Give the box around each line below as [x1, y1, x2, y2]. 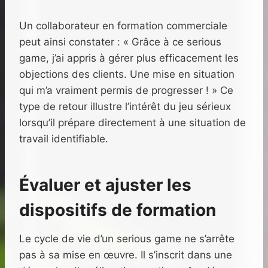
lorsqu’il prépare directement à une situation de [19, 117, 246, 129]
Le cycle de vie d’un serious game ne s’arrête [19, 233, 234, 245]
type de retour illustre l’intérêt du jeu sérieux [19, 100, 231, 113]
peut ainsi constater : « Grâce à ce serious [19, 36, 221, 48]
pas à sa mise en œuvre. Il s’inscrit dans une [19, 249, 232, 261]
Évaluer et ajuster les [19, 175, 191, 196]
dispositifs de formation [19, 200, 216, 221]
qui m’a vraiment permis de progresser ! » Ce [19, 84, 233, 97]
